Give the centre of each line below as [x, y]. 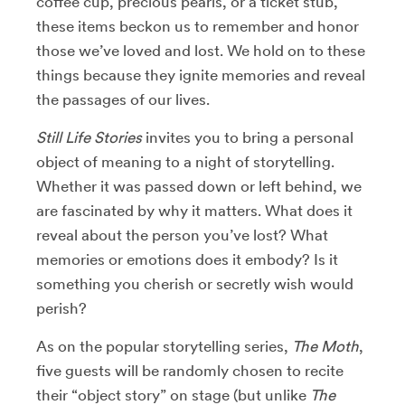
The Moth [325, 346]
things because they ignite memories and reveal [201, 75]
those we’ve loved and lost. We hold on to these [201, 50]
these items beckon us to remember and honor [198, 26]
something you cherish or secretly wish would [195, 283]
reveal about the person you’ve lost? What [182, 235]
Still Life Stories [89, 137]
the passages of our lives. [123, 99]
